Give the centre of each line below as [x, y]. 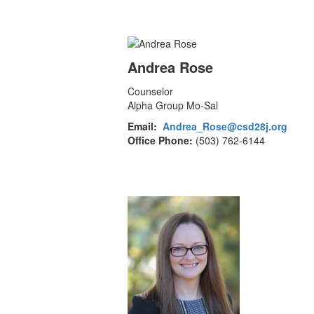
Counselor [150, 91]
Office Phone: [160, 141]
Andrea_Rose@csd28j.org [225, 127]
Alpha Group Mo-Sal [173, 105]
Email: [142, 127]
